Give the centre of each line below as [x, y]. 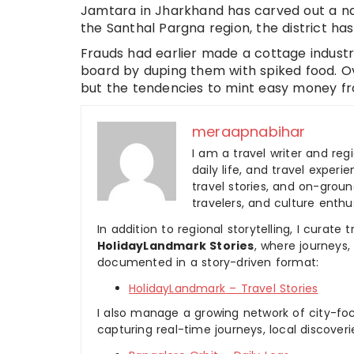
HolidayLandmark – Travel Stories [224, 288]
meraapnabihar [249, 131]
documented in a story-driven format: [208, 262]
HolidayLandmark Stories [176, 245]
